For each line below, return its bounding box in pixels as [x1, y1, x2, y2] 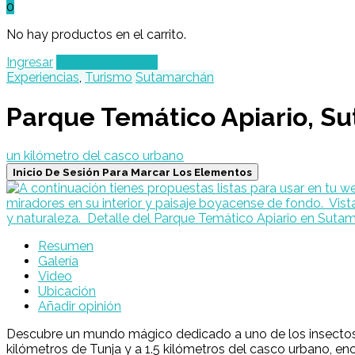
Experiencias [6, 70, 79, 86]
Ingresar [6, 55, 53, 71]
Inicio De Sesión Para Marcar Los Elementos [13, 166, 252, 179]
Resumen [38, 239, 94, 254]
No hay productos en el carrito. [6, 27, 186, 43]
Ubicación [38, 284, 96, 300]
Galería [38, 254, 78, 269]
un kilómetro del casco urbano [6, 148, 184, 164]
